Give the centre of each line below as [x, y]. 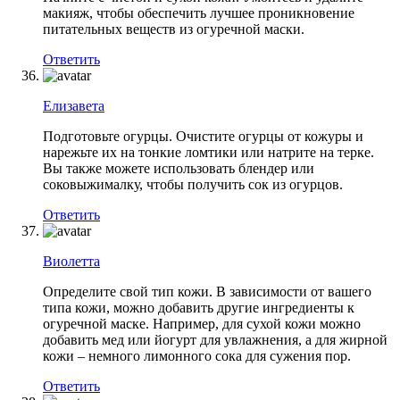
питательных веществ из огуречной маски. [174, 29]
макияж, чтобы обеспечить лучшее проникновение [199, 12]
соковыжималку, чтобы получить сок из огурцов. [193, 184]
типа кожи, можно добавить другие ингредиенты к [199, 307]
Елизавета [74, 105]
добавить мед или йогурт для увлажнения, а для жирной [215, 339]
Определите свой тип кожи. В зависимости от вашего [207, 291]
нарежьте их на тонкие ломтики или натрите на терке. [208, 152]
